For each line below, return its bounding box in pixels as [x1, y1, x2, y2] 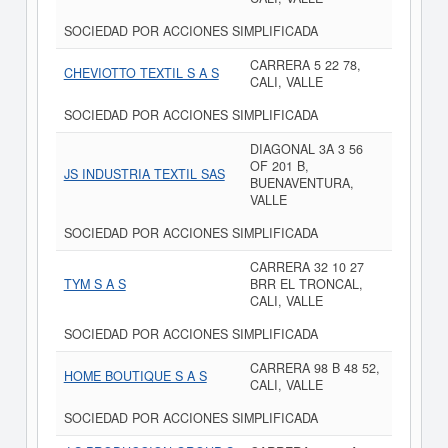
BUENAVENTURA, [249, 174, 354, 192]
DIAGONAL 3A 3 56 [249, 140, 363, 158]
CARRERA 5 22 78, [249, 56, 361, 74]
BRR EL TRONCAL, [249, 275, 363, 293]
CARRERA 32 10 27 [249, 258, 364, 276]
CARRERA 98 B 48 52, [249, 359, 380, 377]
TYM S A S [63, 275, 126, 293]
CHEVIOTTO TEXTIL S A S [63, 64, 219, 82]
